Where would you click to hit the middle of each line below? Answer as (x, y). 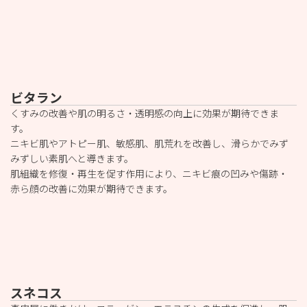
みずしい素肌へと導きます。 (72, 159)
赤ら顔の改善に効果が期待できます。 (91, 189)
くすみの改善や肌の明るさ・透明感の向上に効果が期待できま (145, 113)
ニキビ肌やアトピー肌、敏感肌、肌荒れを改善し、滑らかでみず (149, 144)
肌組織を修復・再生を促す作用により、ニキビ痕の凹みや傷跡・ (149, 174)
